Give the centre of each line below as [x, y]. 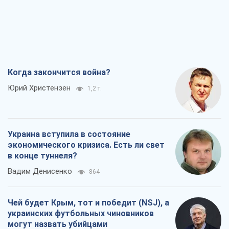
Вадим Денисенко [40, 171]
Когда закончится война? [59, 73]
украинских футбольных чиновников [81, 214]
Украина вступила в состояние [69, 134]
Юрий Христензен [39, 88]
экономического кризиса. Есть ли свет [86, 145]
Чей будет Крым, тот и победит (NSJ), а [88, 203]
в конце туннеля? [42, 156]
